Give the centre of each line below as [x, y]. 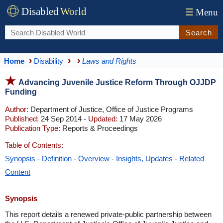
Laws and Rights [109, 61]
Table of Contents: [34, 145]
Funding [21, 92]
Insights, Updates [144, 159]
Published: [22, 119]
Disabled [40, 11]
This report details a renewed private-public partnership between [108, 214]
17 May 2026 [140, 119]
